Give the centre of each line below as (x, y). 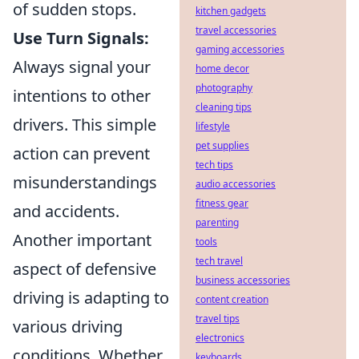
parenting (217, 222)
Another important (82, 240)
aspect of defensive (85, 269)
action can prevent (81, 154)
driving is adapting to (91, 298)
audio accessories (236, 184)
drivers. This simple (85, 125)
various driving (68, 327)
